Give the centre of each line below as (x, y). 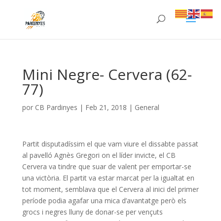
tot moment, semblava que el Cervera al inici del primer (110, 189)
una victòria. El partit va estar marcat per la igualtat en (108, 178)
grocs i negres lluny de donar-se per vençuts (92, 212)
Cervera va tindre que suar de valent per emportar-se (107, 166)
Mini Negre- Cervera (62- (107, 74)
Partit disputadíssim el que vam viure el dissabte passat (110, 144)
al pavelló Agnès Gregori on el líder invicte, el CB (99, 155)
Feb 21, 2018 (106, 107)
